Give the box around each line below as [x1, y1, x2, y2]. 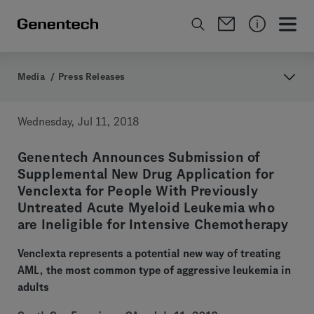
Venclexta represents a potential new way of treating [18, 247, 280, 259]
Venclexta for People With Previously [18, 184, 258, 198]
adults [18, 281, 49, 293]
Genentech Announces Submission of [18, 150, 261, 165]
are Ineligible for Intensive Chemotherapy [18, 217, 289, 232]
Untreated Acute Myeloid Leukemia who [18, 200, 275, 215]
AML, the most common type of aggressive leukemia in [18, 264, 291, 276]
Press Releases [58, 71, 125, 82]
